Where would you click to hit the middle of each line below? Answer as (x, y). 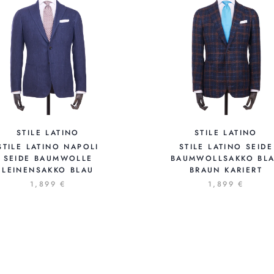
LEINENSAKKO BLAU (48, 170)
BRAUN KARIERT (226, 170)
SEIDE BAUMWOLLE (48, 159)
